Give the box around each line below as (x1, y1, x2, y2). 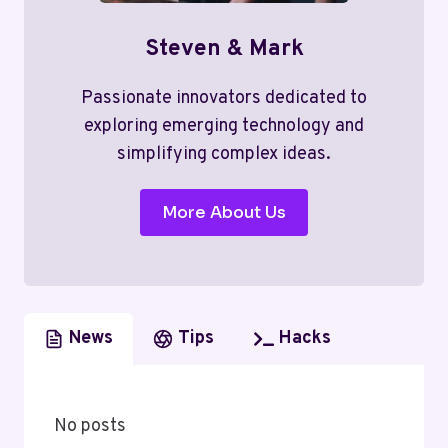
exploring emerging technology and (84, 114, 364, 138)
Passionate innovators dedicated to (81, 86, 367, 110)
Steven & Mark (144, 34, 304, 64)
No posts (54, 414, 126, 438)
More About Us (162, 201, 286, 223)
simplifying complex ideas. (117, 142, 331, 166)
